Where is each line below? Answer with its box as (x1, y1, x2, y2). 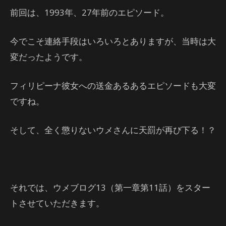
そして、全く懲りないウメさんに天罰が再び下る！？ (10, 124, 216, 136)
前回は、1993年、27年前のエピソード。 (10, 7, 169, 18)
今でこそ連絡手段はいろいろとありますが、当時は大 (10, 35, 216, 47)
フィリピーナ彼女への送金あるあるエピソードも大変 (10, 80, 216, 91)
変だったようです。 (10, 51, 87, 63)
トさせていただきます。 (10, 197, 104, 209)
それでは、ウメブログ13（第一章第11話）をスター (10, 182, 210, 193)
